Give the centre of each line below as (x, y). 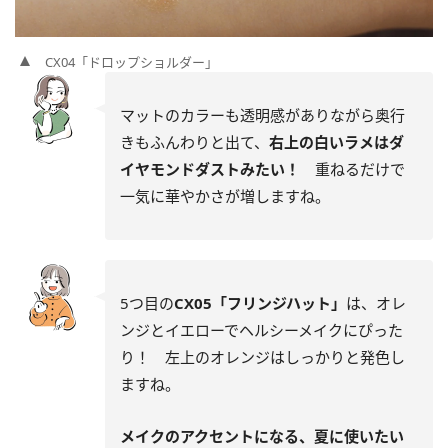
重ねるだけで (352, 168)
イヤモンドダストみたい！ (210, 168)
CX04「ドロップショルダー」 (131, 61)
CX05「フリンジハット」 (260, 302)
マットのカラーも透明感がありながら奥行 (262, 114)
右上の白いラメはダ (336, 141)
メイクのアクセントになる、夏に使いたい (262, 435)
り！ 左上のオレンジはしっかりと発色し (262, 356)
